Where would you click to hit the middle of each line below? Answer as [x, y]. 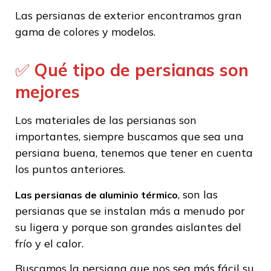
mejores [47, 92]
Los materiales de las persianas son [106, 120]
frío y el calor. [49, 243]
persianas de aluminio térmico [106, 194]
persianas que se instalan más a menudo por [130, 211]
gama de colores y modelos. [85, 31]
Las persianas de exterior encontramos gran [129, 15]
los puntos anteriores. [70, 169]
